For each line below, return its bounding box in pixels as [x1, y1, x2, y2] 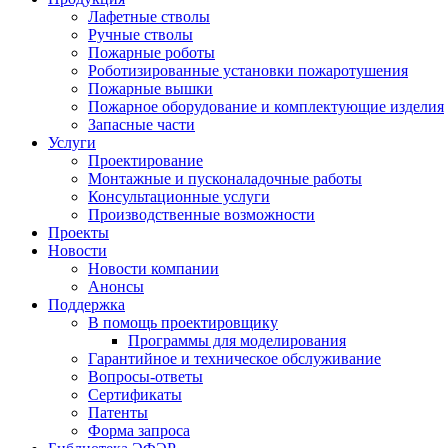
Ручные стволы [88, 26, 193, 43]
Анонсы [88, 278, 144, 295]
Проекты [48, 224, 109, 241]
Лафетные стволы [88, 8, 210, 25]
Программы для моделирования [128, 332, 346, 349]
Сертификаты [88, 386, 182, 403]
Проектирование [88, 152, 203, 169]
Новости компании [88, 260, 219, 277]
